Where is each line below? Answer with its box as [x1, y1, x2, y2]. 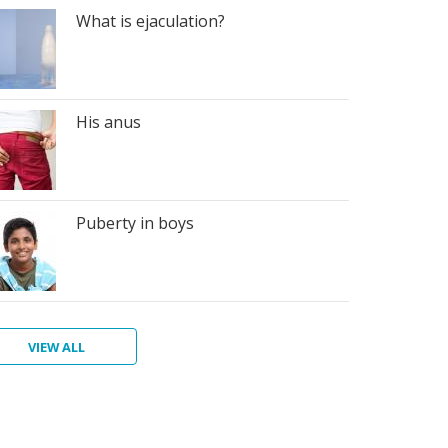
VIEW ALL [28, 337, 86, 356]
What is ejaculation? [76, 10, 225, 32]
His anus [76, 111, 141, 133]
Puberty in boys [76, 212, 194, 234]
